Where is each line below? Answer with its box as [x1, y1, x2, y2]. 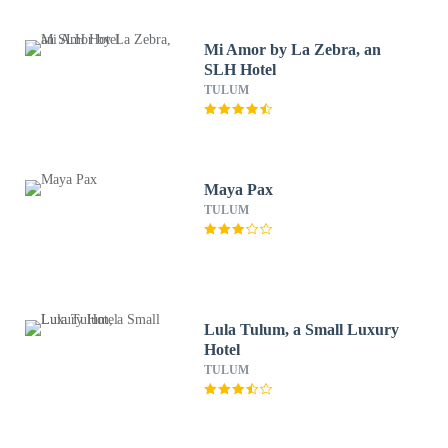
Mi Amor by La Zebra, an [204, 41, 382, 58]
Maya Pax [204, 181, 274, 198]
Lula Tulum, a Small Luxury [204, 321, 400, 338]
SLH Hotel [204, 61, 277, 78]
